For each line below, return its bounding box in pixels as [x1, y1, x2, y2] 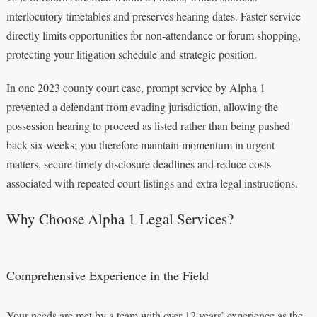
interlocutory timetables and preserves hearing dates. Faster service [6, 8, 301, 24]
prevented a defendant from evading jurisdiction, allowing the [6, 99, 278, 115]
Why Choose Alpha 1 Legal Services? [6, 209, 234, 229]
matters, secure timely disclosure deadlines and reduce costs [6, 156, 271, 172]
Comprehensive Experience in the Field [6, 267, 209, 284]
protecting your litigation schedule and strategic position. [6, 47, 257, 62]
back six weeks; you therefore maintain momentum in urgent [6, 137, 275, 153]
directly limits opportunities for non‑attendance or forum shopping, [6, 28, 301, 43]
